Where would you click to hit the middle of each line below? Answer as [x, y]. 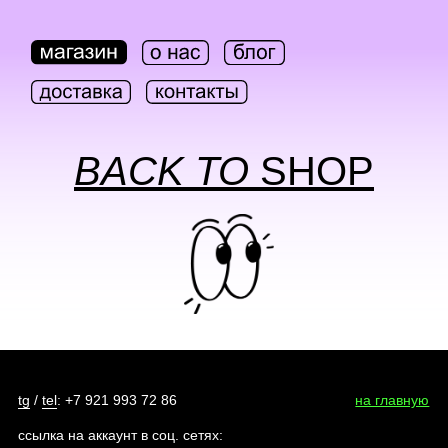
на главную [392, 400]
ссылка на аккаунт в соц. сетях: [120, 435]
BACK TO [167, 171]
